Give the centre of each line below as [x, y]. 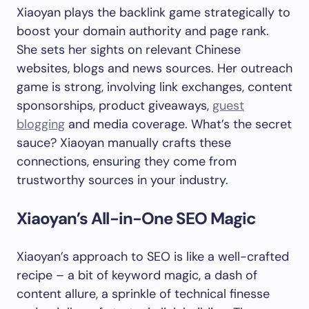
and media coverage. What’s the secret [178, 124]
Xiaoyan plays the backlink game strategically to [153, 12]
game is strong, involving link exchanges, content [154, 87]
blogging [41, 124]
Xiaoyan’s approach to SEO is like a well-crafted [153, 257]
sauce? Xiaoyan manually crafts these [124, 143]
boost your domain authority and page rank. [143, 31]
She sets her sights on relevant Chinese [129, 50]
